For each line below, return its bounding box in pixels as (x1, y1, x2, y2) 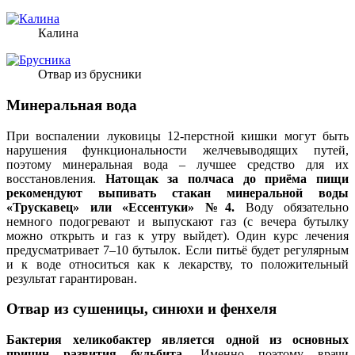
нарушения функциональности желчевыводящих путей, (6, 143, 349, 157)
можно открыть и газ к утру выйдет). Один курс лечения (6, 228, 349, 242)
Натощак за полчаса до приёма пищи (105, 171, 349, 185)
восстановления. (6, 171, 105, 185)
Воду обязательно (235, 200, 349, 214)
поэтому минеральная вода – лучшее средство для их (6, 157, 349, 171)
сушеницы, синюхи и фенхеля (73, 300, 277, 318)
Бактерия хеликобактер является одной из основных (6, 333, 349, 347)
